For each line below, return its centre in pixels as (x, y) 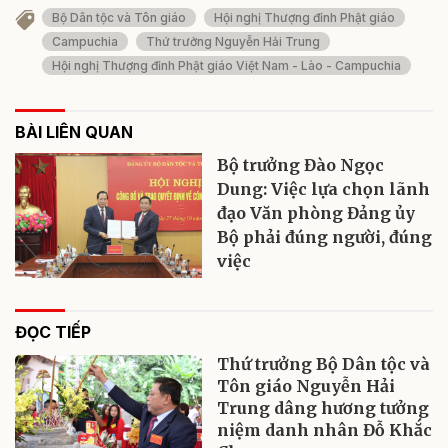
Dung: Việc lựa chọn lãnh (324, 189)
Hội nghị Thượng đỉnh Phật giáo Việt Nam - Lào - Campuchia (226, 66)
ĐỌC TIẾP (53, 332)
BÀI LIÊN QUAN (74, 132)
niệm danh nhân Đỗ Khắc (325, 430)
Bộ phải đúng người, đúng (325, 237)
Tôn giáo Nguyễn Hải (306, 386)
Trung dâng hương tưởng (323, 408)
